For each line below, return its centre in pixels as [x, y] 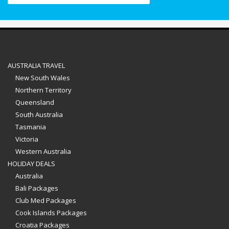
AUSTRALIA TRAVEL [36, 65]
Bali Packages [37, 188]
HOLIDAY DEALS [31, 163]
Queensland [35, 102]
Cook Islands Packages [51, 212]
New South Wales [43, 77]
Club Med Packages [46, 200]
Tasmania [31, 127]
